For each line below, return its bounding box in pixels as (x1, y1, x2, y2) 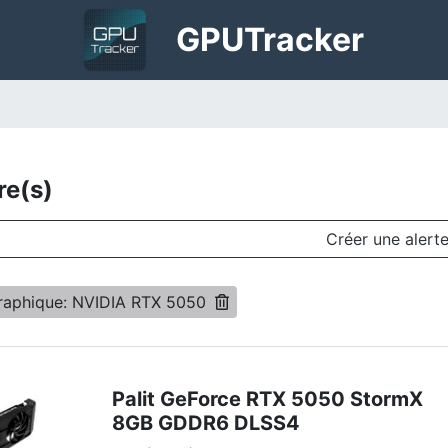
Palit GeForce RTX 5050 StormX (111, 387, 423, 411)
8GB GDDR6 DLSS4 (111, 411, 300, 435)
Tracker (244, 20, 365, 59)
